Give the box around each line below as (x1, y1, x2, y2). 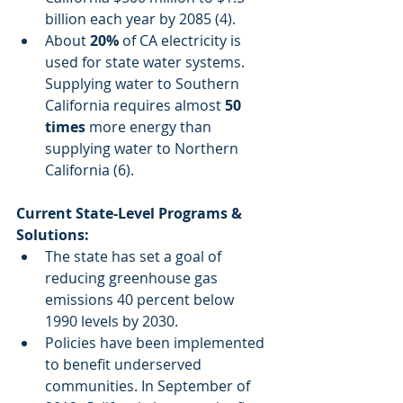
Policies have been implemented (45, 333, 268, 354)
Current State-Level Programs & (16, 203, 246, 224)
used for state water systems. (45, 52, 248, 73)
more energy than (85, 117, 215, 138)
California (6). (45, 160, 138, 181)
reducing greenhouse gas (45, 268, 221, 289)
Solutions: (16, 225, 89, 246)
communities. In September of (45, 376, 254, 397)
